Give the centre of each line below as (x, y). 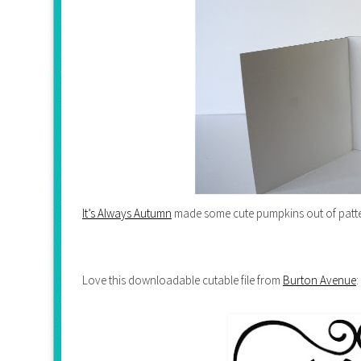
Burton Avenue (320, 280)
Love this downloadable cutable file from (183, 280)
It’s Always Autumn (127, 213)
